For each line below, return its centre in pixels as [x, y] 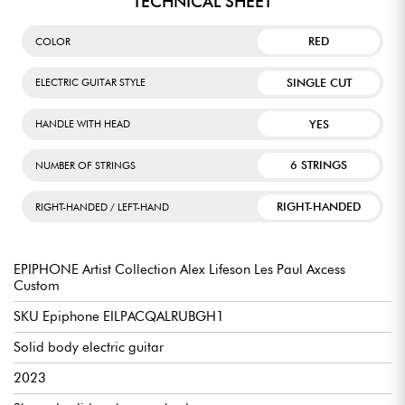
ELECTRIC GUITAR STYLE [90, 83]
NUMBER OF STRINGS [85, 165]
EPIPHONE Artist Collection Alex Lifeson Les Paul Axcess [179, 270]
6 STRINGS [319, 165]
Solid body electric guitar [89, 348]
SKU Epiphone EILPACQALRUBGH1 [119, 317]
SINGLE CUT [319, 82]
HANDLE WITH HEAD [83, 124]
